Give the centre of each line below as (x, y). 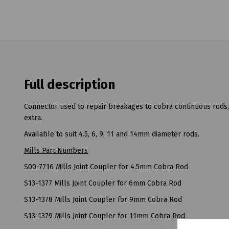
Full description (70, 85)
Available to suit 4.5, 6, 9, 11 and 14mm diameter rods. (112, 134)
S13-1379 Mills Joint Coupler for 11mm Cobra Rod (105, 216)
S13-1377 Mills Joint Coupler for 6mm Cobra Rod (103, 184)
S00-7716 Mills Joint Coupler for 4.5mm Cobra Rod (106, 167)
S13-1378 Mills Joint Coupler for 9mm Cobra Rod (103, 200)
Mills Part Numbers (56, 151)
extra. (33, 118)
